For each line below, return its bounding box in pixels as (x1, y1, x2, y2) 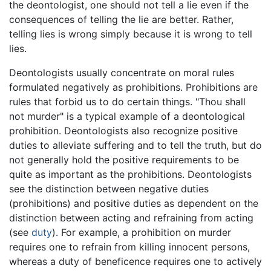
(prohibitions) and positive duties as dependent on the (9, 197, 258, 210)
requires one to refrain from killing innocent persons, (9, 241, 250, 253)
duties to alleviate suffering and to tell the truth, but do (9, 139, 262, 152)
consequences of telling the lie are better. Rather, (9, 13, 233, 26)
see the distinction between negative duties (9, 183, 209, 195)
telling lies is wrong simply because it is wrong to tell (9, 28, 252, 41)
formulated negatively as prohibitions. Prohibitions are (9, 81, 258, 94)
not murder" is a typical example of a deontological (9, 110, 245, 123)
